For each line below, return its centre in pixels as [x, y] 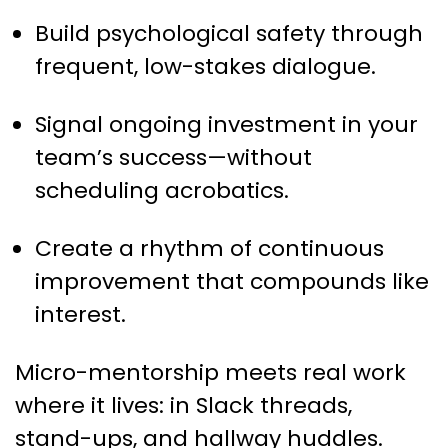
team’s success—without [173, 158]
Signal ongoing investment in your [226, 125]
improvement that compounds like [232, 282]
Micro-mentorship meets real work [210, 373]
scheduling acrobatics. [162, 191]
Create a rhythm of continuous [209, 249]
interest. [80, 315]
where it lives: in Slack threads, [183, 406]
